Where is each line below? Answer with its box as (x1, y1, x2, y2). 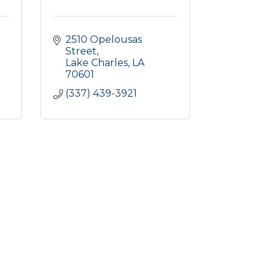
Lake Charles (65, 57, 128, 68)
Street (65, 45, 97, 57)
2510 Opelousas (65, 34, 142, 45)
